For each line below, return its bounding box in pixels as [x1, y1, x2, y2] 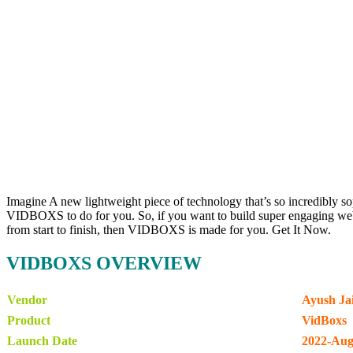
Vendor [7, 293, 47, 307]
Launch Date [7, 334, 77, 348]
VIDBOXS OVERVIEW [6, 253, 202, 274]
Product [7, 314, 50, 328]
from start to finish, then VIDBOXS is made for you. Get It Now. [6, 223, 331, 237]
